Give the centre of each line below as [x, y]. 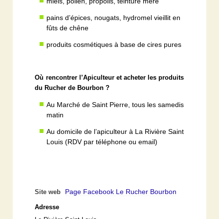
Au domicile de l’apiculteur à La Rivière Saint [115, 131]
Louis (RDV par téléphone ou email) [102, 142]
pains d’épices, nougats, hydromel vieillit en [114, 17]
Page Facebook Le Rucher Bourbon [121, 191]
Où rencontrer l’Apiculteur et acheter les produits [109, 77]
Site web [49, 192]
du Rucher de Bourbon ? [72, 88]
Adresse [47, 207]
